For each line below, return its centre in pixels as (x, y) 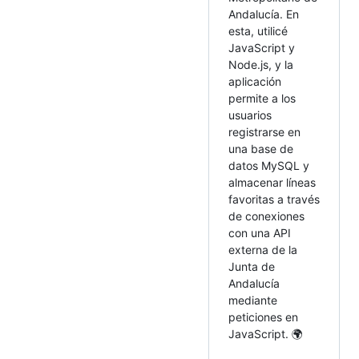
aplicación (255, 82)
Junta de (252, 267)
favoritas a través (274, 200)
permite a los (262, 99)
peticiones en (263, 317)
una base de (261, 149)
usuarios (250, 115)
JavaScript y (262, 48)
